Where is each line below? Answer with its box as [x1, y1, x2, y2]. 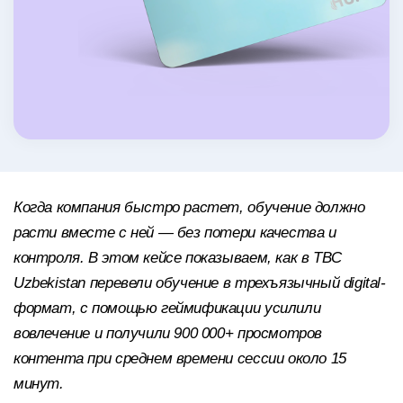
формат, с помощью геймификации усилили [13, 300, 321, 318]
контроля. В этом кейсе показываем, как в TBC [13, 249, 342, 267]
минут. [13, 375, 64, 393]
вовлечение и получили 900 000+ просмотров [13, 325, 323, 343]
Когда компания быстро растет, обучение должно [13, 199, 365, 217]
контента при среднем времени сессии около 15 [13, 350, 346, 368]
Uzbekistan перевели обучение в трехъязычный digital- [13, 274, 386, 292]
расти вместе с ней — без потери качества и [13, 224, 336, 242]
